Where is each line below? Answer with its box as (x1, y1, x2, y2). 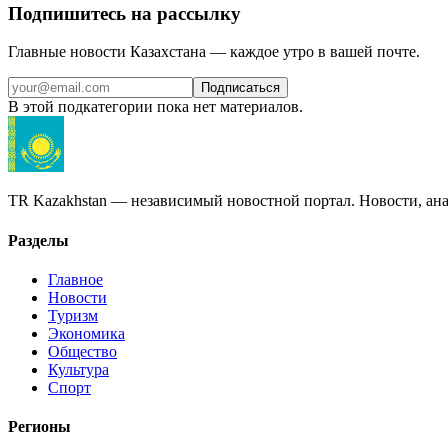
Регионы (8, 418, 71, 436)
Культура (48, 360, 109, 378)
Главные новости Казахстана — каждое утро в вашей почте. (8, 43, 420, 61)
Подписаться (201, 80, 280, 96)
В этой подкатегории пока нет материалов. (8, 98, 303, 116)
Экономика (48, 324, 125, 342)
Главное (48, 270, 103, 288)
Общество (48, 342, 117, 360)
